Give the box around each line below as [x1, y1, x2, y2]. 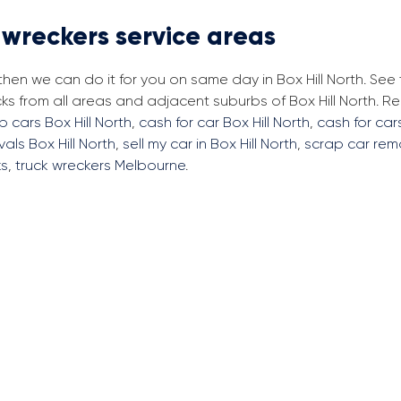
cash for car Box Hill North [139, 114, 310, 131]
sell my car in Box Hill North [123, 135, 297, 152]
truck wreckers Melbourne [15, 157, 185, 174]
